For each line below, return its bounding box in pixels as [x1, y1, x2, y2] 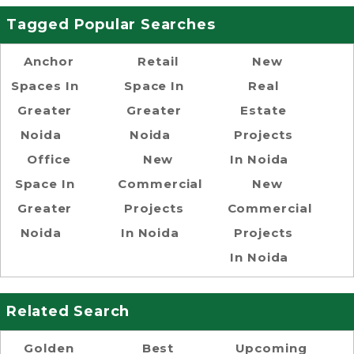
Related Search [6, 302, 130, 320]
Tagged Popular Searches [6, 15, 216, 33]
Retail [137, 53, 179, 69]
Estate [240, 102, 287, 118]
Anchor [24, 53, 74, 69]
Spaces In [10, 77, 79, 93]
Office [27, 151, 71, 167]
